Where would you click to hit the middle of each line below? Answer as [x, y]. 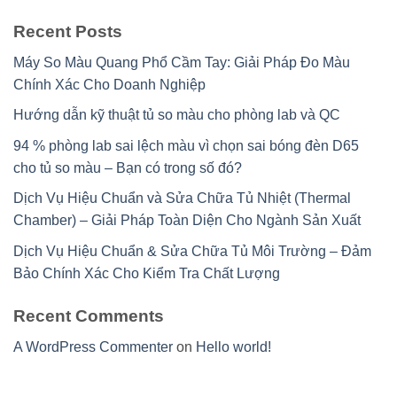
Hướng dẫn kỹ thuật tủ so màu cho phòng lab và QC [177, 115]
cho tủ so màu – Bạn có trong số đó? [128, 167]
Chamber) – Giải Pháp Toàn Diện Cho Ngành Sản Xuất [187, 221]
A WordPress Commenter [93, 346]
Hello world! [234, 346]
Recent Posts [68, 32]
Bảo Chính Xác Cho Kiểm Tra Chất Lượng [147, 274]
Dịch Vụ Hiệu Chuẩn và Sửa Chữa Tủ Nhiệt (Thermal [182, 198]
